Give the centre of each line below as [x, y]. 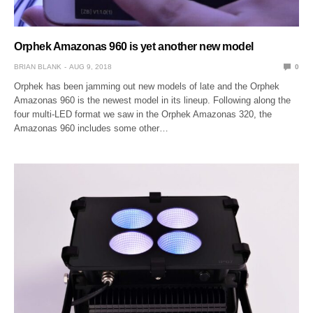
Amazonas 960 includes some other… [92, 128]
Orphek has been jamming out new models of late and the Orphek [147, 86]
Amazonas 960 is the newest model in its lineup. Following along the [153, 100]
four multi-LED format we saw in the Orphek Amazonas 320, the [143, 114]
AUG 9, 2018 [90, 66]
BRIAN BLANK [38, 66]
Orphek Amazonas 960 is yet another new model [134, 46]
